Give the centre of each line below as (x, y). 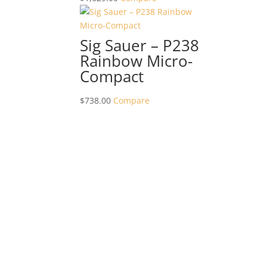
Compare (132, 100)
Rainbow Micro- (136, 61)
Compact (112, 76)
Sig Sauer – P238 (140, 45)
